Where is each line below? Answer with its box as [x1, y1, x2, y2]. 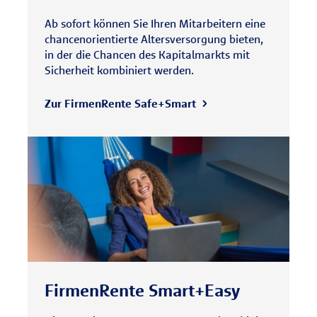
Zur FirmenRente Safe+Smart [45, 96, 196, 110]
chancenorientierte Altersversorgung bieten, [45, 32, 263, 46]
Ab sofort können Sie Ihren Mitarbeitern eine [45, 16, 265, 30]
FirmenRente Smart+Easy [45, 279, 240, 301]
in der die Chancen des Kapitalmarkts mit [45, 47, 250, 62]
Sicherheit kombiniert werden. [45, 63, 194, 77]
